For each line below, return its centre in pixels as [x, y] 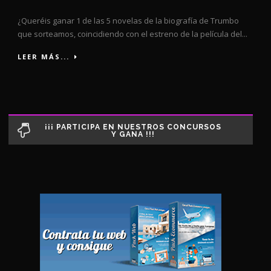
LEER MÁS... [44, 56]
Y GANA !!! [133, 134]
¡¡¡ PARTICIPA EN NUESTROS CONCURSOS [133, 127]
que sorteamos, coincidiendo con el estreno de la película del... [132, 34]
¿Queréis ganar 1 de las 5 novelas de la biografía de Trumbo [128, 20]
